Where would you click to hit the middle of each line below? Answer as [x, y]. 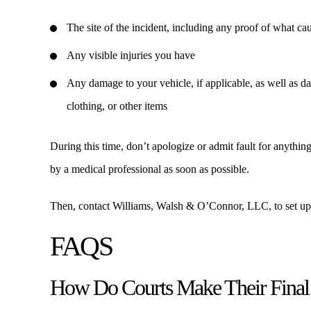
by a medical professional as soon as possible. [150, 169]
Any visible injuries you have [131, 55]
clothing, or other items [117, 106]
